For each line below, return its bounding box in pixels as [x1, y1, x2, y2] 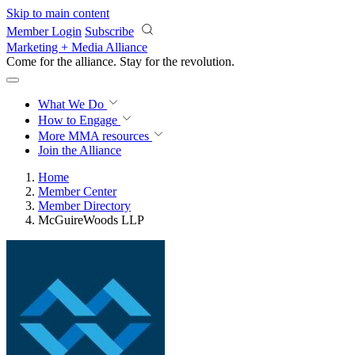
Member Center [38, 185, 116, 198]
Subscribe [85, 25, 134, 38]
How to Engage [38, 113, 120, 127]
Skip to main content [6, 6, 109, 20]
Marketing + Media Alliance [6, 40, 147, 54]
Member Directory [38, 199, 131, 212]
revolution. [181, 55, 235, 68]
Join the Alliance [38, 143, 121, 157]
